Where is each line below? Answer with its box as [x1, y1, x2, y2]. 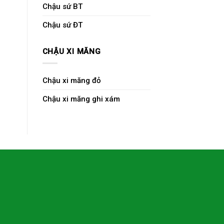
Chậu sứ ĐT [42, 20, 82, 30]
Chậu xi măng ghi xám [42, 94, 120, 104]
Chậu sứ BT [42, 2, 82, 11]
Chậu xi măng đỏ [42, 76, 101, 85]
